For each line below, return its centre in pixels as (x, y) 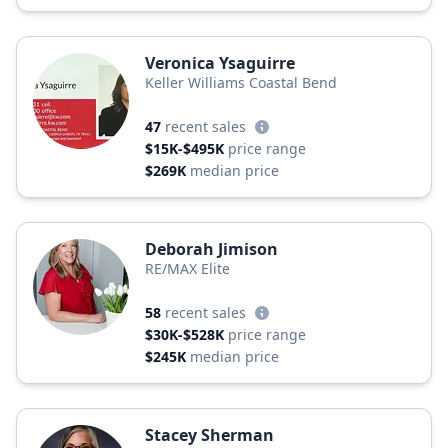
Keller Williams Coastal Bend (241, 82)
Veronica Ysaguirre (220, 63)
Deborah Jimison (211, 249)
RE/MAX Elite (187, 268)
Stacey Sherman (209, 435)
